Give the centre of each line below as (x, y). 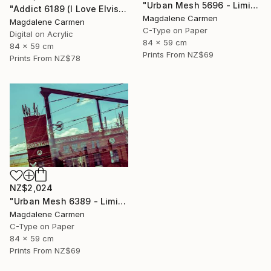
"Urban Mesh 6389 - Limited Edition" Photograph (122, 201)
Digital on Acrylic (41, 34)
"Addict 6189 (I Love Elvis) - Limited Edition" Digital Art (123, 8)
